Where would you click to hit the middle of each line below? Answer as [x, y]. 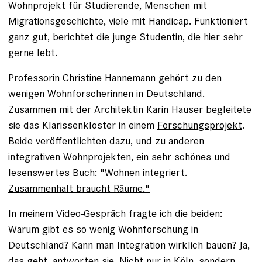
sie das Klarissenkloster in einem [83, 125]
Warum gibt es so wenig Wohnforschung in [103, 229]
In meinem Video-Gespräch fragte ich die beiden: [115, 213]
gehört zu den [189, 77]
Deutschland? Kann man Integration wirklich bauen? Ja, [129, 244]
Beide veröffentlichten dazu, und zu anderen [106, 140]
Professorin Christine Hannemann [82, 77]
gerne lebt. [33, 52]
